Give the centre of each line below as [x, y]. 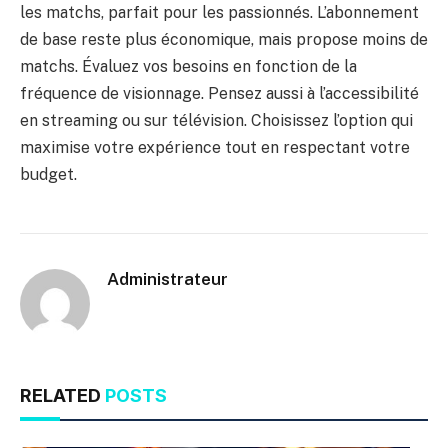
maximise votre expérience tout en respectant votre [215, 147]
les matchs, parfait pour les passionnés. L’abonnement [219, 12]
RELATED [62, 395]
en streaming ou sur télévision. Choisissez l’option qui [216, 120]
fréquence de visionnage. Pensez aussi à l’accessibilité [219, 93]
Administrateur [167, 278]
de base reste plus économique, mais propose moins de [224, 39]
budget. [48, 174]
